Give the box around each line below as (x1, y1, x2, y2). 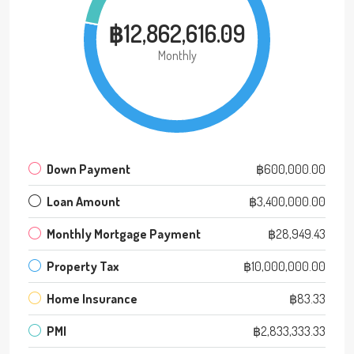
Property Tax (47, 258, 119, 275)
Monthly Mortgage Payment (47, 226, 201, 243)
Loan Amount (47, 194, 120, 210)
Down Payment (47, 161, 130, 178)
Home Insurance (47, 291, 137, 307)
